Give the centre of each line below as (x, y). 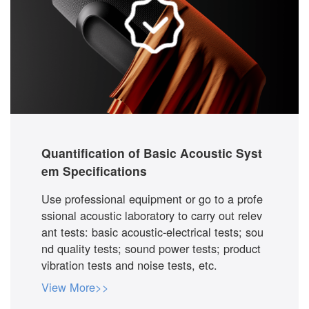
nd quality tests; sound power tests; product (151, 249)
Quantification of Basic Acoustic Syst (151, 153)
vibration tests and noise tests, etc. (129, 265)
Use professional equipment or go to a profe (152, 199)
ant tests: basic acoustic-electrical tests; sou (152, 232)
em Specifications (94, 171)
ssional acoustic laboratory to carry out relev (151, 216)
